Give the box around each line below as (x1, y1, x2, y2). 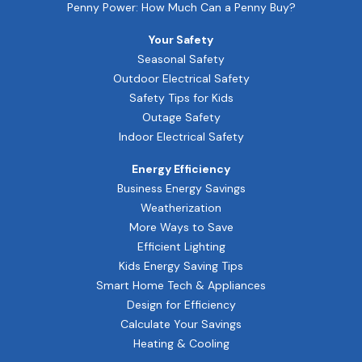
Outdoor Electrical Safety (112, 70, 250, 86)
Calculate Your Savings (120, 316, 242, 331)
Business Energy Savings (116, 180, 246, 196)
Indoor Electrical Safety (118, 128, 244, 144)
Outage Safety (141, 109, 221, 124)
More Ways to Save (128, 219, 234, 234)
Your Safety (149, 32, 213, 47)
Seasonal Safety (137, 51, 225, 66)
